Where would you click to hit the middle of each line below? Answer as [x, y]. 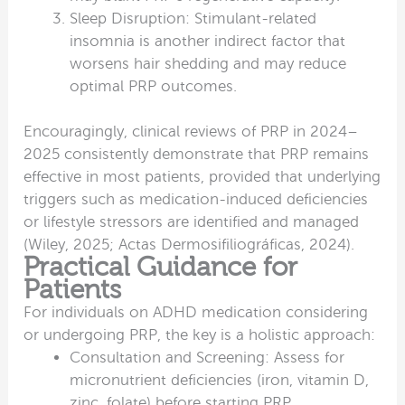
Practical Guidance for [161, 267]
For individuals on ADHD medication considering [196, 313]
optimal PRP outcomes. [154, 86]
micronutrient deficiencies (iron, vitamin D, [220, 381]
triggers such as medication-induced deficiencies [196, 200]
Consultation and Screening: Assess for [207, 358]
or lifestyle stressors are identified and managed [192, 222]
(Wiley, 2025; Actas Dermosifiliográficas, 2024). [189, 245]
